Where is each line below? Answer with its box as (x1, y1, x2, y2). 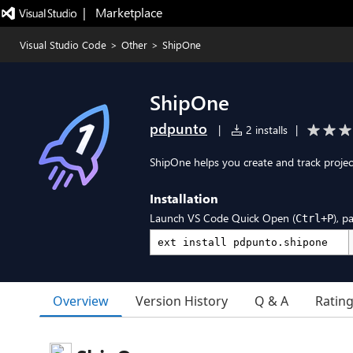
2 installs (243, 122, 288, 137)
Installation (150, 190, 218, 206)
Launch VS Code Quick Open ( (150, 210, 295, 225)
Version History (136, 292, 228, 310)
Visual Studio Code (20, 38, 106, 51)
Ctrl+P (295, 212, 333, 225)
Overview (53, 292, 109, 310)
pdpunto (150, 119, 207, 138)
